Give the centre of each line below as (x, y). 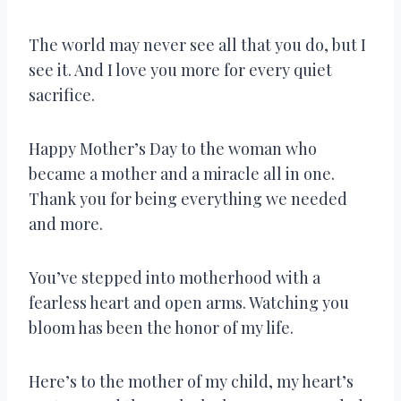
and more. (66, 223)
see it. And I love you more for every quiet (180, 69)
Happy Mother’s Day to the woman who (173, 148)
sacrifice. (62, 94)
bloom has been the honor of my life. (161, 327)
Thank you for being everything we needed (188, 198)
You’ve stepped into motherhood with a (175, 277)
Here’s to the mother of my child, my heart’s (191, 381)
